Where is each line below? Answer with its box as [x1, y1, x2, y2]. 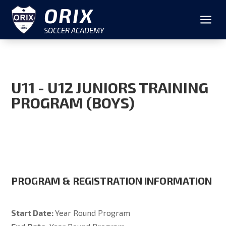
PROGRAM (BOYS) [11, 93, 135, 111]
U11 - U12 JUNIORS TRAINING [11, 78, 209, 96]
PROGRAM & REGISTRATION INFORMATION [11, 175, 212, 187]
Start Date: [11, 208, 55, 217]
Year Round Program [55, 208, 131, 217]
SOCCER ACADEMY [44, 26, 104, 35]
